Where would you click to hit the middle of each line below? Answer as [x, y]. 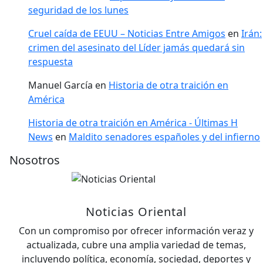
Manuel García [60, 85]
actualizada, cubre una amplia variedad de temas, [136, 245]
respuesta [50, 61]
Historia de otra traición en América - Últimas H [133, 122]
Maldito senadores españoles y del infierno [164, 136]
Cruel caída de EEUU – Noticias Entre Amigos [127, 33]
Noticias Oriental [136, 211]
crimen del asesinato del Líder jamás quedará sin [136, 47]
